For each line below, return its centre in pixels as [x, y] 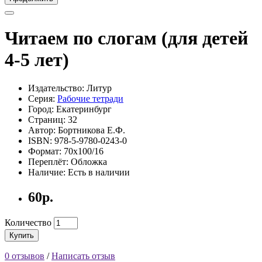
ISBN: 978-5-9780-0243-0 [77, 141]
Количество [28, 223]
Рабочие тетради [90, 99]
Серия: [43, 99]
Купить [22, 236]
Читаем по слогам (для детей [126, 38]
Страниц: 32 [53, 120]
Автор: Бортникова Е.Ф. [77, 130]
